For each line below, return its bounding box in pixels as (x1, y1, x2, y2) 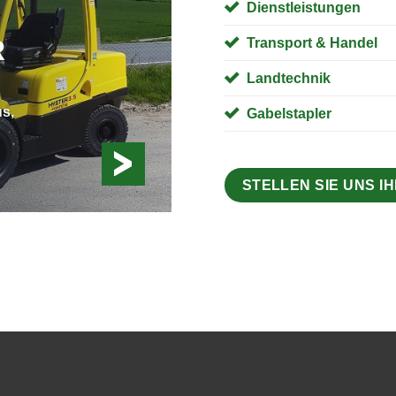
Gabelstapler (247, 106, 331, 122)
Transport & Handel (247, 35, 377, 51)
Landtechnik (247, 71, 331, 87)
